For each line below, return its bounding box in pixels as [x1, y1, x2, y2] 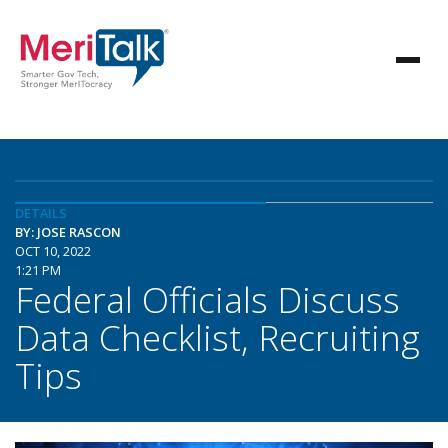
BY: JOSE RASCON [15, 223, 121, 241]
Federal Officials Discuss [15, 275, 400, 323]
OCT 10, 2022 [15, 242, 91, 260]
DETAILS [15, 204, 67, 222]
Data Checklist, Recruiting [15, 313, 420, 361]
